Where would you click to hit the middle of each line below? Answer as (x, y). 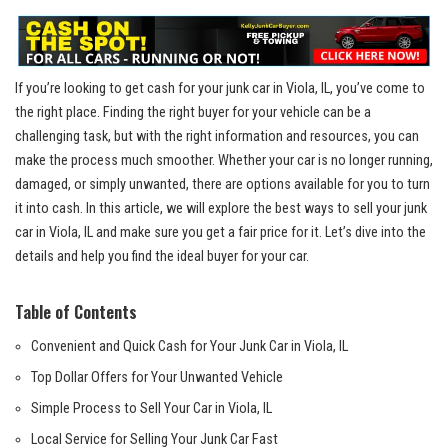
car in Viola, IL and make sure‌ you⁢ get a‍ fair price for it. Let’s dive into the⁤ (220, 233)
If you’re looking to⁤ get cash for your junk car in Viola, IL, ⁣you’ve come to (220, 89)
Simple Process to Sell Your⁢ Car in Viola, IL (151, 409)
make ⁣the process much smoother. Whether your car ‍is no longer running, (224, 161)
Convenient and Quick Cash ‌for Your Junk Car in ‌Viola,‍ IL (189, 347)
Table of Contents (76, 312)
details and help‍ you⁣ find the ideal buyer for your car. (162, 257)
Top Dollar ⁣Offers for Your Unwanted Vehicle (157, 378)
